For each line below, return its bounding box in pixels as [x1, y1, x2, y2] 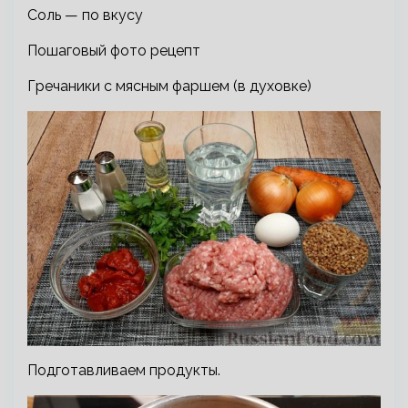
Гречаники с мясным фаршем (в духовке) [27, 76, 311, 95]
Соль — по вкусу [27, 5, 143, 24]
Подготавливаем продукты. [27, 362, 220, 380]
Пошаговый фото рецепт [27, 41, 200, 59]
